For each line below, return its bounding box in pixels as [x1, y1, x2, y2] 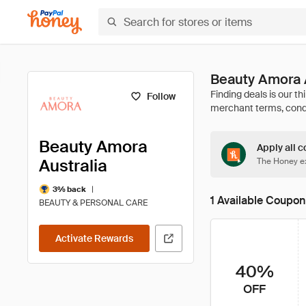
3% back [53, 184, 86, 194]
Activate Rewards [55, 232, 133, 245]
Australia [39, 155, 107, 176]
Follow [146, 90, 176, 102]
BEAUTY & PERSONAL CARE [39, 197, 148, 208]
